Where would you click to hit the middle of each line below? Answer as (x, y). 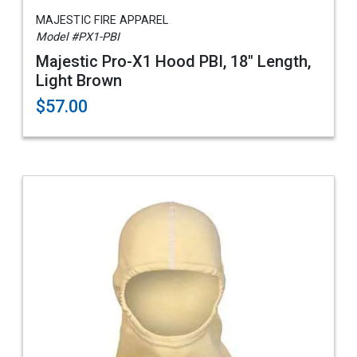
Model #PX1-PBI (78, 37)
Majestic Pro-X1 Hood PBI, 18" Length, (173, 61)
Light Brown (79, 80)
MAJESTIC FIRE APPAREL (102, 20)
